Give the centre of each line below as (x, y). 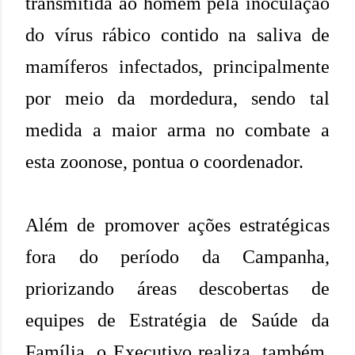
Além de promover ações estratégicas (177, 225)
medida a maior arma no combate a (177, 130)
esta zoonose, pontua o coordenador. (164, 161)
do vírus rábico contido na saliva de (177, 34)
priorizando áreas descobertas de (177, 288)
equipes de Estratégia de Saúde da (177, 320)
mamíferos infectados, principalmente (177, 66)
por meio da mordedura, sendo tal (177, 98)
